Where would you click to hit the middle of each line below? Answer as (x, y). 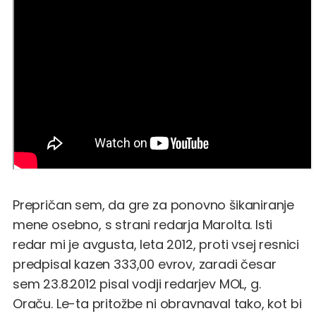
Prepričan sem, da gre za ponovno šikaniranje (154, 205)
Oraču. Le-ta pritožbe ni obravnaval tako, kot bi (157, 303)
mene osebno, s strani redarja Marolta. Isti (143, 224)
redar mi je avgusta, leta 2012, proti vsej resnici (156, 244)
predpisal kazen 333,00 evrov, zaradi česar (145, 264)
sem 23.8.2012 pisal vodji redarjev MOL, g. (137, 284)
